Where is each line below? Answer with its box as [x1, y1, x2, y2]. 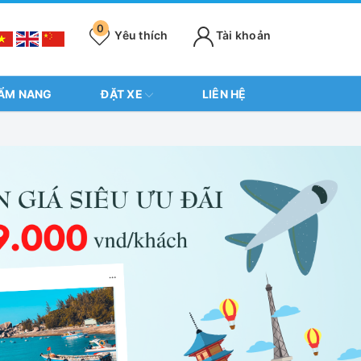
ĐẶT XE [101, 87, 146, 101]
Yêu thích [112, 28, 168, 42]
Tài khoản [213, 28, 271, 42]
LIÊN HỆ [201, 87, 247, 101]
